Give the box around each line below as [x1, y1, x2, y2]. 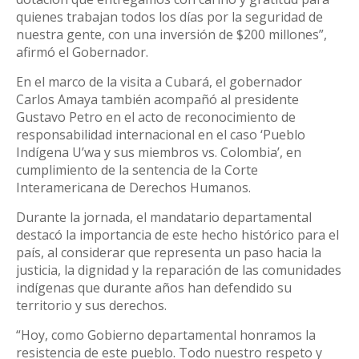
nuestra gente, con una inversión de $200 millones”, [16, 26, 327, 44]
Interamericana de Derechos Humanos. [16, 179, 251, 197]
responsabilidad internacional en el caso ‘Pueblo [16, 126, 305, 144]
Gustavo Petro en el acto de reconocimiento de [16, 108, 296, 127]
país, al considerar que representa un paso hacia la [16, 244, 321, 262]
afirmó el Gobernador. [16, 43, 148, 62]
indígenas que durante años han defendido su [16, 279, 292, 297]
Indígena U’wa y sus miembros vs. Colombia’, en [16, 143, 301, 162]
